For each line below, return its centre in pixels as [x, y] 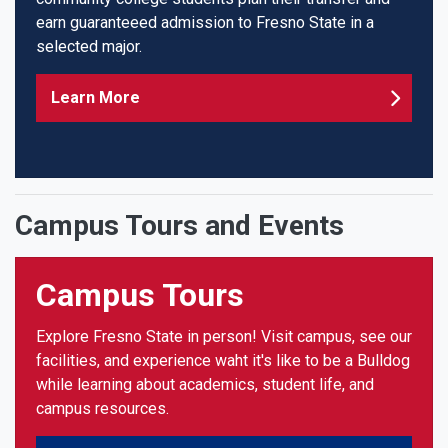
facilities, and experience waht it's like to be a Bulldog [223, 360]
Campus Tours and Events [179, 225]
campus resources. [102, 408]
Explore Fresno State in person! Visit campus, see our [224, 336]
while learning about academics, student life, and [205, 384]
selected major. [89, 46]
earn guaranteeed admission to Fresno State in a [205, 22]
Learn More [95, 97]
